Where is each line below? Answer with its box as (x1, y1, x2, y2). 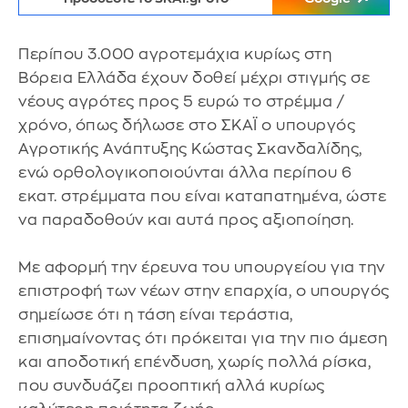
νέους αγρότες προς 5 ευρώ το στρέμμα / (18, 94, 344, 109)
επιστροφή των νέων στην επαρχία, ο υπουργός (18, 283, 390, 299)
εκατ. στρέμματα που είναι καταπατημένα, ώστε (18, 189, 386, 204)
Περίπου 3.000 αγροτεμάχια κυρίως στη (18, 46, 331, 62)
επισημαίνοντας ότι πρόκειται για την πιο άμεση (18, 331, 387, 346)
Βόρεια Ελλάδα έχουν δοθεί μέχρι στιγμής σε (18, 70, 370, 86)
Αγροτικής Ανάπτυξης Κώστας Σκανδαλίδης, (18, 141, 362, 157)
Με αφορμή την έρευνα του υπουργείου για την (18, 260, 385, 275)
